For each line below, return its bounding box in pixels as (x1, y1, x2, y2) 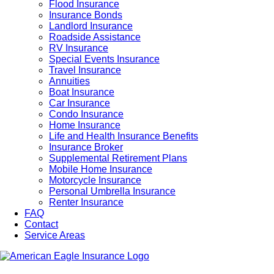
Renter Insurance (49, 197, 124, 207)
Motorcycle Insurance (49, 175, 141, 185)
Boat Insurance (49, 87, 114, 97)
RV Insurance (49, 43, 108, 53)
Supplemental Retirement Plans (49, 153, 187, 163)
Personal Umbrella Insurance (49, 186, 176, 196)
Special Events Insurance (49, 54, 160, 64)
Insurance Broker (49, 142, 123, 152)
